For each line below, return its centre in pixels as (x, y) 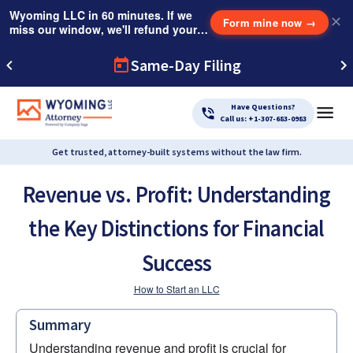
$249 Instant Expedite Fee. (81, 43)
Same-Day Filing (186, 65)
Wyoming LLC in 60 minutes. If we (101, 15)
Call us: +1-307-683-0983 (263, 119)
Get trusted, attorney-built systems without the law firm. (176, 152)
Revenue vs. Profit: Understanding (176, 195)
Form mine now (262, 22)
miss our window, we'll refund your (103, 29)
